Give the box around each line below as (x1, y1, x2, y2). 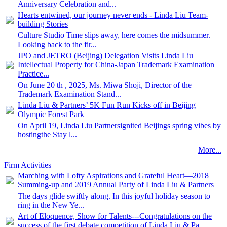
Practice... (18, 69, 49, 78)
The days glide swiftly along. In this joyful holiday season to (18, 192, 210, 200)
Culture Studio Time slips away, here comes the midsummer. (18, 31, 210, 40)
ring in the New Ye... (18, 201, 84, 209)
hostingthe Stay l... (18, 130, 77, 139)
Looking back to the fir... (18, 40, 97, 49)
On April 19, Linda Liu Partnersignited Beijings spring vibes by (18, 121, 221, 130)
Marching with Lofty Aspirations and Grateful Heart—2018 (18, 171, 209, 180)
